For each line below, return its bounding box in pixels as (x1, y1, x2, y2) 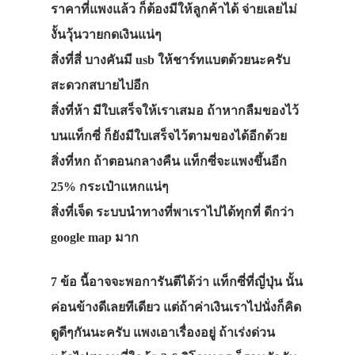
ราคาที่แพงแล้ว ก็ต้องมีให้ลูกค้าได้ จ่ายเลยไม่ (51, 2, 297, 17)
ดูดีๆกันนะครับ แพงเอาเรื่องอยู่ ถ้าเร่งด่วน (51, 326, 275, 340)
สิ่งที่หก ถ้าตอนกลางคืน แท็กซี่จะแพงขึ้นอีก (51, 155, 287, 169)
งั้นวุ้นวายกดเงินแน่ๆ (51, 28, 162, 42)
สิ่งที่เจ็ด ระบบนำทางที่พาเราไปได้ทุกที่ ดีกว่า (51, 205, 294, 219)
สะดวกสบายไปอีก (51, 78, 149, 93)
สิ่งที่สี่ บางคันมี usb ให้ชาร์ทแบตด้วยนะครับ (51, 53, 290, 67)
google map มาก (51, 231, 139, 245)
